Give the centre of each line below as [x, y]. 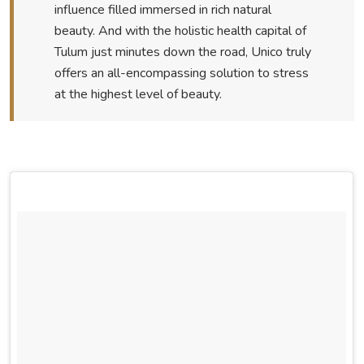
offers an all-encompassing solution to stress [181, 73]
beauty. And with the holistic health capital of [180, 30]
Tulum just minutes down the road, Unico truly [182, 52]
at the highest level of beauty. [138, 94]
